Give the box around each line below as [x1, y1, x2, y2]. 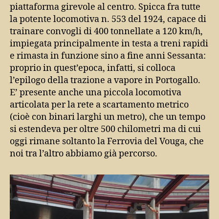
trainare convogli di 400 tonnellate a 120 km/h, [10, 25, 203, 37]
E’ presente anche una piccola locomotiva [10, 87, 181, 98]
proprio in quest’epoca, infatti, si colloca [10, 62, 175, 74]
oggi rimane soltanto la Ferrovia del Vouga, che [10, 135, 204, 147]
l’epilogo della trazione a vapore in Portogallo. [10, 74, 200, 86]
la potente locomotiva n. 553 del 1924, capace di [10, 13, 206, 25]
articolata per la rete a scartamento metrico [10, 99, 189, 110]
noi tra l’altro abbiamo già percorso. [10, 148, 157, 159]
